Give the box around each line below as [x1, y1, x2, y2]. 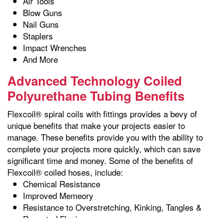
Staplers [23, 30, 53, 42]
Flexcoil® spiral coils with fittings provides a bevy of [7, 108, 197, 120]
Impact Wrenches [23, 41, 87, 54]
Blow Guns [23, 6, 62, 18]
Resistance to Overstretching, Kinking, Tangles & [23, 201, 201, 213]
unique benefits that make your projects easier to [7, 119, 185, 131]
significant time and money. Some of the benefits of [7, 154, 193, 166]
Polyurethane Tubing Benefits [7, 87, 184, 105]
